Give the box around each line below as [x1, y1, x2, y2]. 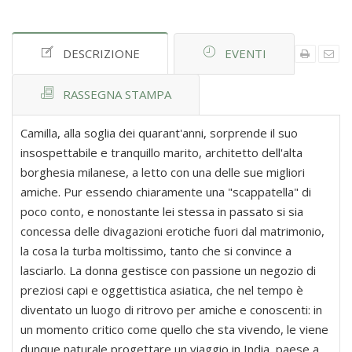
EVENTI [225, 46, 266, 62]
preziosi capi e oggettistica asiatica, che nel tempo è [20, 282, 303, 299]
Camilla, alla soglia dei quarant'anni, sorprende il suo [20, 125, 298, 141]
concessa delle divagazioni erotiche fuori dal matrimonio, [20, 223, 324, 240]
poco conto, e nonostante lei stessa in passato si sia [20, 203, 303, 220]
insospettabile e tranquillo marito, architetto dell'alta [20, 145, 302, 161]
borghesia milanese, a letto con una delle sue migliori [20, 164, 305, 181]
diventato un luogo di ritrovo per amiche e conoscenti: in [20, 302, 322, 318]
